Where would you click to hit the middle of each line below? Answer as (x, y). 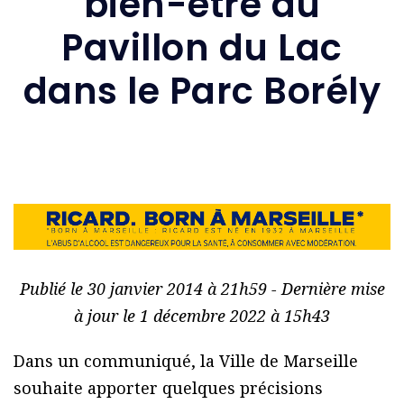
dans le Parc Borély (202, 91)
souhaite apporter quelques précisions (168, 388)
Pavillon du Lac (202, 47)
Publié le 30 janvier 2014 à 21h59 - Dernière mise (202, 289)
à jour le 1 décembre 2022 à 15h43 (202, 316)
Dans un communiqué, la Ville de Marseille (186, 361)
